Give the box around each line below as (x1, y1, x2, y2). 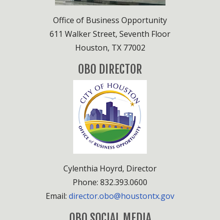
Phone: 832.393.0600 (73, 176, 147, 188)
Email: (46, 190, 69, 201)
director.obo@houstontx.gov (69, 190, 174, 201)
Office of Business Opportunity (53, 14, 167, 26)
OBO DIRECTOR (78, 61, 142, 77)
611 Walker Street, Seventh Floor (50, 28, 170, 39)
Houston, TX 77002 (75, 42, 145, 53)
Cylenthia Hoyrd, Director (63, 163, 157, 174)
